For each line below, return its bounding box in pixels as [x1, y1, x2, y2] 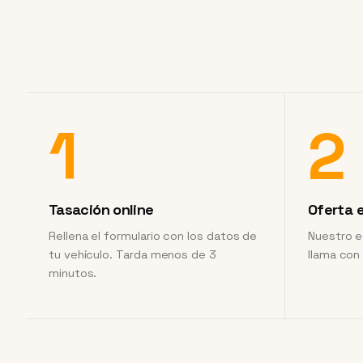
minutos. [49, 266, 97, 280]
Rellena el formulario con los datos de [49, 228, 258, 243]
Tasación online [49, 200, 154, 219]
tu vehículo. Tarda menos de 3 [49, 247, 216, 262]
